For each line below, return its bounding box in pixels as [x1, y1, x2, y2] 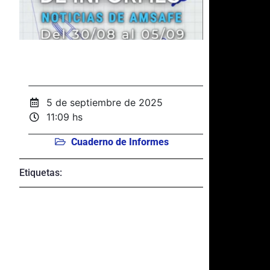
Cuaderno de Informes [71, 136, 169, 148]
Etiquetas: [19, 166, 62, 178]
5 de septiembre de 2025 [46, 96, 163, 109]
